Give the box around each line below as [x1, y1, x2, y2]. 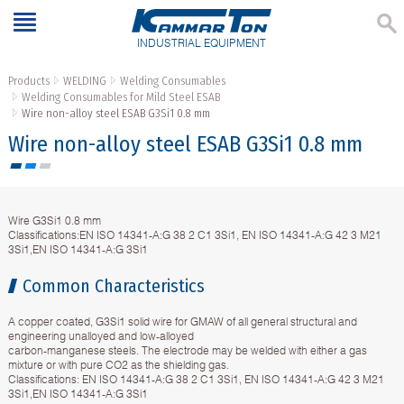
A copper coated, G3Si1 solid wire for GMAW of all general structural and [7, 315, 357, 329]
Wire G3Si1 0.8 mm [7, 214, 101, 228]
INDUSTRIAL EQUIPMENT [137, 36, 267, 50]
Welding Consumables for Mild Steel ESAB [21, 90, 220, 105]
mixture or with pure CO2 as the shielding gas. [7, 358, 229, 372]
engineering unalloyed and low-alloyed [7, 329, 194, 344]
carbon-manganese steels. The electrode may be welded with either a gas [7, 344, 367, 358]
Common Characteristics [22, 275, 205, 298]
